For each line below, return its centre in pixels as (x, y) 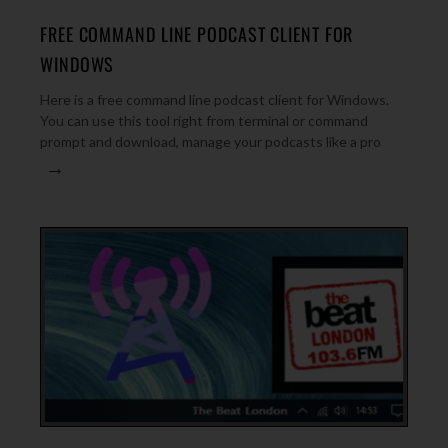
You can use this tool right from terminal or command (204, 120)
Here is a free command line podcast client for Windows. (214, 99)
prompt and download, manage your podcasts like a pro (210, 141)
